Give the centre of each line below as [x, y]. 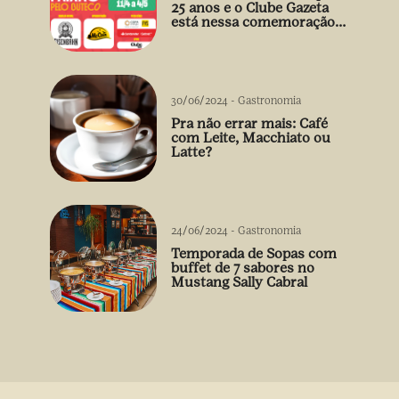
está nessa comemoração [253, 22]
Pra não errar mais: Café [249, 124]
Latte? [191, 152]
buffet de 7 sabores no [243, 268]
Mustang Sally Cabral [239, 282]
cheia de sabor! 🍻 [228, 37]
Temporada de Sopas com [254, 254]
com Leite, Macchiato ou [251, 138]
